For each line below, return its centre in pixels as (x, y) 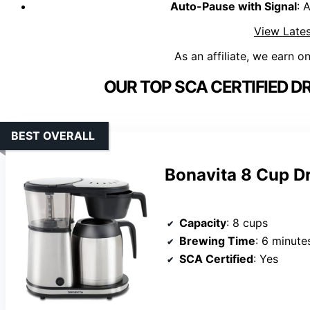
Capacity (203, 223)
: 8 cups (247, 223)
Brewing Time (217, 241)
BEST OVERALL (53, 136)
